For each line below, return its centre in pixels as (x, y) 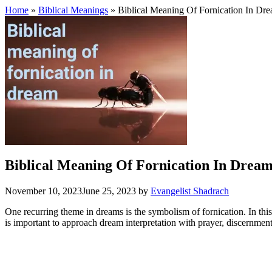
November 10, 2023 (43, 191)
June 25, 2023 (109, 191)
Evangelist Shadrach (190, 191)
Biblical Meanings (73, 10)
